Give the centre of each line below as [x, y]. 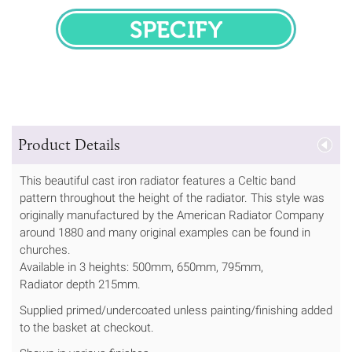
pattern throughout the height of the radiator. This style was [172, 198]
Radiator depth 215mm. [80, 284]
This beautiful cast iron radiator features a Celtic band [158, 180]
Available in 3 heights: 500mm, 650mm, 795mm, [141, 267]
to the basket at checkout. [87, 327]
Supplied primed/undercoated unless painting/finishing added [176, 310]
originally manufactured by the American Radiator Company [172, 215]
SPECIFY [208, 39]
